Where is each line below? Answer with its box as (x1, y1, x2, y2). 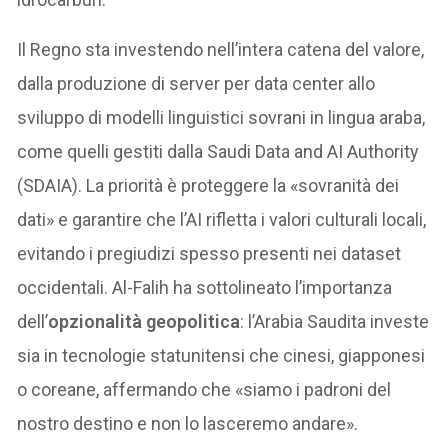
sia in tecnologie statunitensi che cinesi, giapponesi (17, 345, 426, 367)
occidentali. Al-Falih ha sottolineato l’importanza (17, 277, 393, 299)
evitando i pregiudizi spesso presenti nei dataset (17, 243, 402, 265)
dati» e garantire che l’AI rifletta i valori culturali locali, (17, 209, 427, 231)
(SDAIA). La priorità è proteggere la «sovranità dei (17, 175, 400, 197)
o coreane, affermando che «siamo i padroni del (17, 379, 392, 401)
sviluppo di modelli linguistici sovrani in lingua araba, (17, 107, 426, 129)
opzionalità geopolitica (48, 311, 241, 333)
